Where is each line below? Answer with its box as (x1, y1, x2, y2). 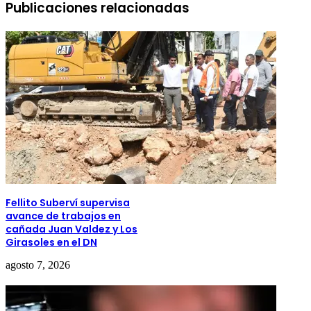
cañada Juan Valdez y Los (6, 221, 137, 236)
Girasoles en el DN (6, 235, 97, 249)
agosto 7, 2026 (6, 258, 70, 271)
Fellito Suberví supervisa (6, 195, 130, 210)
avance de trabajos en (6, 208, 121, 223)
